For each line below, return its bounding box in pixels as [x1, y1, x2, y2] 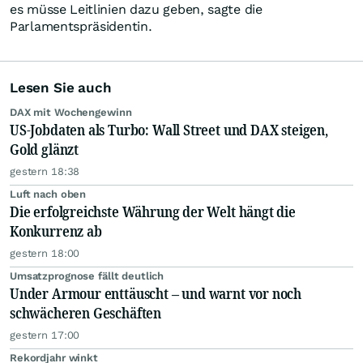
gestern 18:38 [10, 165, 80, 178]
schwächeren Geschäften [10, 303, 162, 323]
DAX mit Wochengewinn [10, 106, 132, 119]
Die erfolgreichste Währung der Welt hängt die [10, 202, 296, 222]
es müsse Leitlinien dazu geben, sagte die [10, 2, 263, 18]
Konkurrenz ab [10, 221, 102, 241]
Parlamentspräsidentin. [10, 19, 152, 35]
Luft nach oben [10, 188, 87, 201]
